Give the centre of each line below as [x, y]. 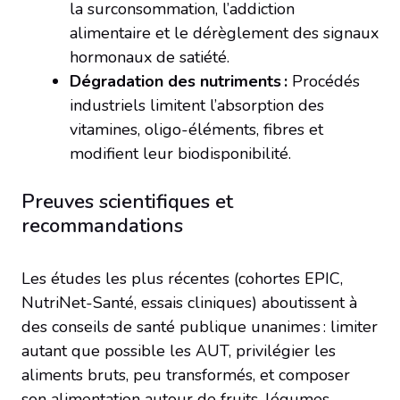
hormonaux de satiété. [150, 58]
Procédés [324, 82]
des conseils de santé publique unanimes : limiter [200, 327]
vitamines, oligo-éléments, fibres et [196, 130]
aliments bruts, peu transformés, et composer [186, 375]
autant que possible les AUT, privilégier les [179, 351]
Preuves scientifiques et [127, 202]
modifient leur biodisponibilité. [180, 154]
